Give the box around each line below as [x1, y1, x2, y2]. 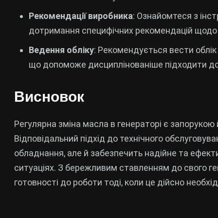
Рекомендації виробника [29, 11, 133, 21]
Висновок [14, 89, 84, 105]
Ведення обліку [29, 45, 94, 55]
